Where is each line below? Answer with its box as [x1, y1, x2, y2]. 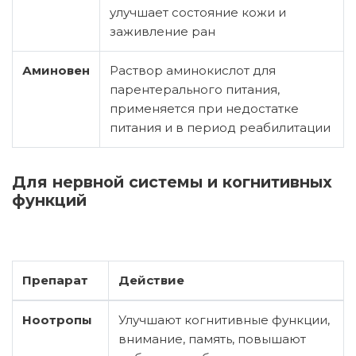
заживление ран [110, 23, 215, 39]
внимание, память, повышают [118, 331, 306, 346]
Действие [118, 272, 184, 288]
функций [12, 190, 87, 210]
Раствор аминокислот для [110, 62, 276, 78]
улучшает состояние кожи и [110, 4, 286, 20]
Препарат [22, 272, 88, 288]
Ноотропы [22, 311, 92, 327]
